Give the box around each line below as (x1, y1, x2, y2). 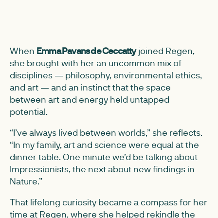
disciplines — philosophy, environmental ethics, (10, 69, 202, 81)
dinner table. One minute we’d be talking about (10, 151, 198, 163)
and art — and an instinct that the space (10, 81, 171, 93)
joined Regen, (136, 45, 195, 56)
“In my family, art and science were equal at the (10, 139, 199, 150)
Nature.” (10, 175, 42, 187)
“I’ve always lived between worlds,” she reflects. (10, 127, 202, 138)
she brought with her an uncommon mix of (10, 57, 182, 69)
